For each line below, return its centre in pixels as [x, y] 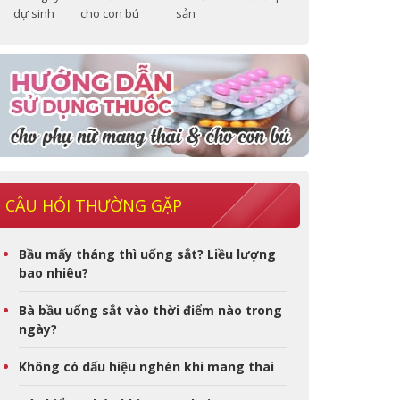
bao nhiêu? [54, 273]
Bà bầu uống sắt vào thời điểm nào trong [150, 310]
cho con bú [110, 13]
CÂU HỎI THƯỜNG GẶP [94, 205]
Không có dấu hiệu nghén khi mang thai [146, 367]
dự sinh [34, 13]
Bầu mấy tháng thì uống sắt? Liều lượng [147, 254]
